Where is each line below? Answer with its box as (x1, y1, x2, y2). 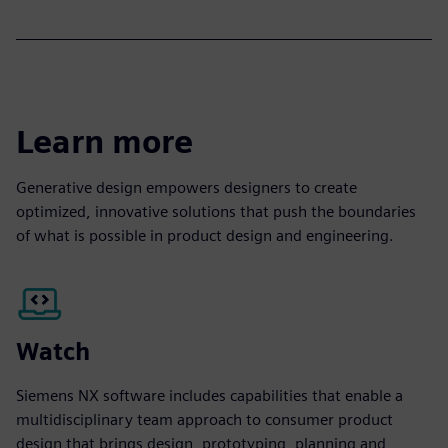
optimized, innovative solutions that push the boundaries (16, 201, 416, 221)
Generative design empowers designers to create (16, 177, 357, 197)
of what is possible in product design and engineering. (16, 225, 394, 245)
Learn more (16, 121, 193, 161)
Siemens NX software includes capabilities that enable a (16, 385, 403, 405)
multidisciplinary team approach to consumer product (16, 409, 393, 429)
